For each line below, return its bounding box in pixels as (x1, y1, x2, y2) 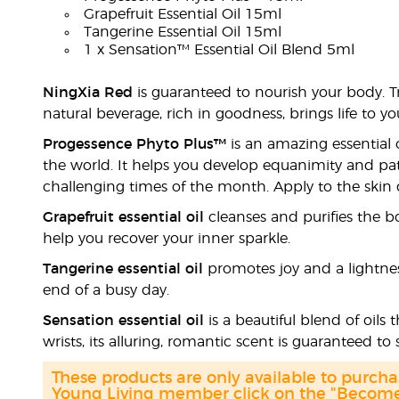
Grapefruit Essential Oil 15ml (83, 7, 281, 21)
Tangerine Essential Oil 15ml (83, 25, 281, 39)
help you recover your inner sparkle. (42, 232, 290, 246)
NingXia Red (42, 85, 133, 100)
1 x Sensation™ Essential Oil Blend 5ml (83, 43, 354, 57)
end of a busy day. (42, 283, 169, 297)
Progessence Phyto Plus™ (42, 137, 226, 151)
